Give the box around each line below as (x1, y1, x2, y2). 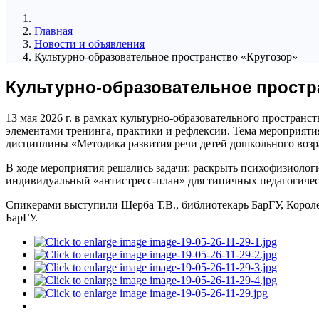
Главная (34, 24, 73, 37)
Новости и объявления (34, 37, 145, 50)
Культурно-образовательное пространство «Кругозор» (34, 50, 298, 63)
